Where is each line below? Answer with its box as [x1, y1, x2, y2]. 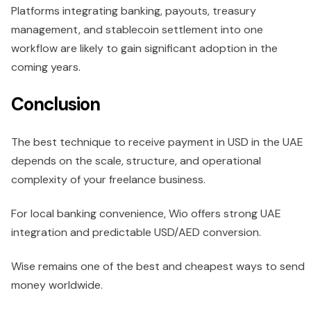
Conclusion [11, 92, 100, 117]
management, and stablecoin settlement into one [11, 22, 263, 37]
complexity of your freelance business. [11, 172, 205, 187]
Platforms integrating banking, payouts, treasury [11, 3, 256, 19]
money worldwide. [11, 278, 103, 293]
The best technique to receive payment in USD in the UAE [11, 135, 303, 150]
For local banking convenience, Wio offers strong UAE [11, 206, 281, 221]
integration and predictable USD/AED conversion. [11, 225, 264, 240]
